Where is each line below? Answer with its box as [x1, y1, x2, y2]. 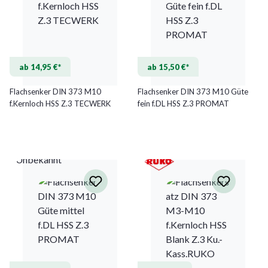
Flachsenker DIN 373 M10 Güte [138, 86, 248, 96]
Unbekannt [16, 153, 62, 165]
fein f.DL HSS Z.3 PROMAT [138, 98, 229, 108]
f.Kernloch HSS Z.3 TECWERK [10, 98, 111, 108]
